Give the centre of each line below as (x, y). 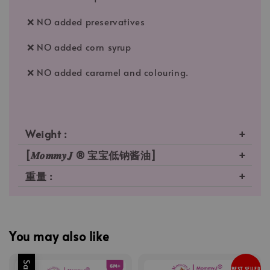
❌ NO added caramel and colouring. (108, 72)
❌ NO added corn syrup (79, 47)
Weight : (46, 134)
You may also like (59, 236)
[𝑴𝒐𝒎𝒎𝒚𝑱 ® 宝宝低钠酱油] (91, 155)
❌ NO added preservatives (86, 22)
